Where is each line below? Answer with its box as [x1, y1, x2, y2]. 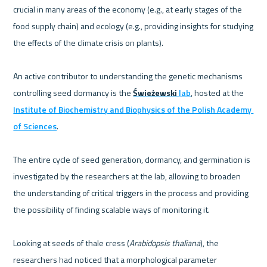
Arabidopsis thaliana [129, 237, 201, 250]
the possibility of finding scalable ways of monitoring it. [13, 203, 210, 216]
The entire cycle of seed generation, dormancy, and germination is [13, 153, 251, 166]
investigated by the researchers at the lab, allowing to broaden [13, 170, 241, 183]
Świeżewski [133, 86, 179, 100]
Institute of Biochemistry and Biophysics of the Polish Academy [13, 103, 252, 116]
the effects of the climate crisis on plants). [13, 36, 166, 49]
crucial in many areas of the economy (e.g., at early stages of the [13, 3, 243, 16]
